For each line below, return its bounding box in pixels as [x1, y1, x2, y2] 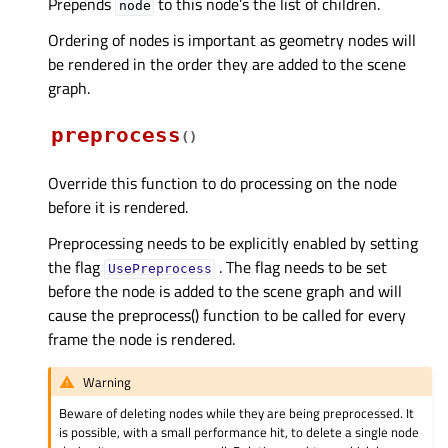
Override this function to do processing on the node [48, 171, 397, 196]
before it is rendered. [48, 195, 188, 220]
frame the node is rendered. [48, 327, 235, 352]
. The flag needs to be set [215, 255, 388, 280]
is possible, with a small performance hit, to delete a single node [59, 422, 420, 443]
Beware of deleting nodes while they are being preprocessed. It [59, 403, 415, 424]
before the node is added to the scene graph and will [48, 279, 402, 304]
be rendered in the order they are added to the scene [48, 52, 406, 77]
